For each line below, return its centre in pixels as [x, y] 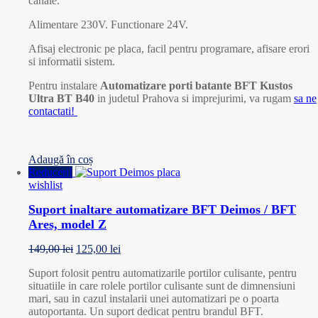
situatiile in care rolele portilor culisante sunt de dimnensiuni [162, 285]
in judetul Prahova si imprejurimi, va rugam [196, 98]
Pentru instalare [64, 85]
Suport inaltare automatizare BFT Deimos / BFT [162, 209]
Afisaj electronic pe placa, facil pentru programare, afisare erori [169, 48]
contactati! [53, 111]
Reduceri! [50, 172]
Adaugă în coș [61, 159]
